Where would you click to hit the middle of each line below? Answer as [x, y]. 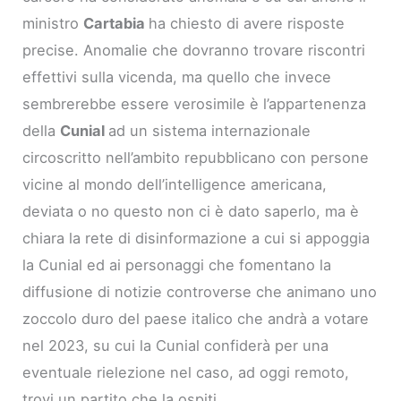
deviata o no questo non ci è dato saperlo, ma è [191, 211]
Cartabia [116, 23]
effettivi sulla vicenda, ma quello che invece [177, 77]
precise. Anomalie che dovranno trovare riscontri [194, 50]
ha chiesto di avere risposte [247, 23]
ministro [53, 23]
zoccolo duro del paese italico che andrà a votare [196, 318]
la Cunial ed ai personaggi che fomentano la [177, 264]
